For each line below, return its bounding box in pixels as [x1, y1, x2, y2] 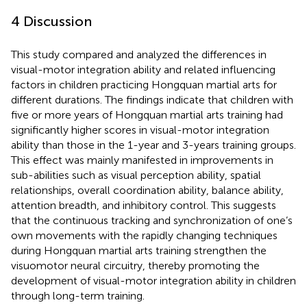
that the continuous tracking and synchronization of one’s [11, 213, 293, 227]
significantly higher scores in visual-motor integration [11, 123, 269, 136]
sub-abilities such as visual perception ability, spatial [11, 168, 261, 182]
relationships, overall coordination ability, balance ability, [11, 183, 284, 197]
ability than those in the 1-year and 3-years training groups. [11, 138, 296, 151]
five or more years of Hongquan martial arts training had [11, 108, 283, 121]
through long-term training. [11, 288, 145, 302]
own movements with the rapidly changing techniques [11, 228, 278, 242]
